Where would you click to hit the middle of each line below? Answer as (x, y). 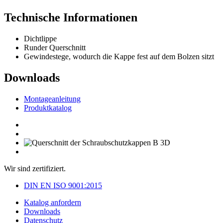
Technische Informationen (71, 18)
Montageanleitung (52, 99)
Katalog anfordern (53, 203)
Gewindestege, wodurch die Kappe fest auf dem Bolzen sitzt (119, 57)
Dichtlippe (40, 39)
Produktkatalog (48, 108)
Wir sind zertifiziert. (35, 169)
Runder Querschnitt (55, 48)
